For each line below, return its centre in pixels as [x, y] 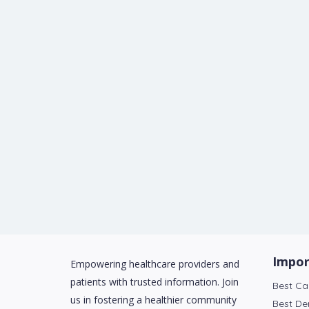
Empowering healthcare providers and [155, 263]
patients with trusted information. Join [154, 281]
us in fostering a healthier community [153, 299]
